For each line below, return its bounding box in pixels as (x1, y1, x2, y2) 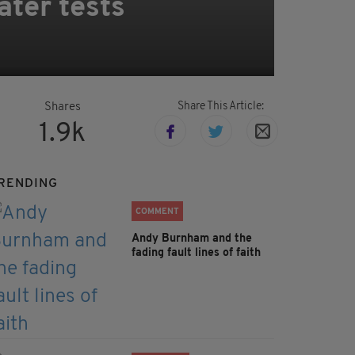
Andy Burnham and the (132, 233, 252, 246)
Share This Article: (177, 101, 264, 113)
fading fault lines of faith (132, 247, 261, 260)
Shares (44, 101, 81, 114)
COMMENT (136, 208, 179, 217)
